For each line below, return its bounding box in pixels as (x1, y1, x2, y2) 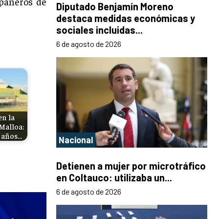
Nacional (59, 134, 93, 146)
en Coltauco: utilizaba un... (56, 172, 172, 184)
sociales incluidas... (56, 23, 143, 36)
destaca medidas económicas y (56, 12, 195, 24)
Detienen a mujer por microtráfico (56, 160, 206, 172)
